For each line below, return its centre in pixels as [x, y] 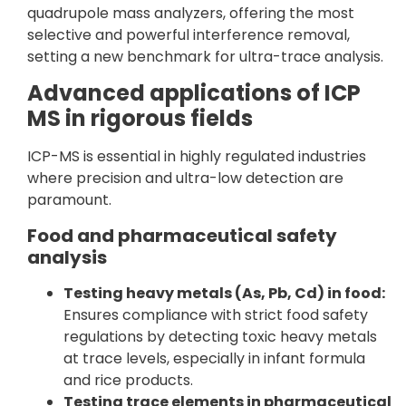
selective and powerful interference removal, [188, 34]
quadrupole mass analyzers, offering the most [191, 13]
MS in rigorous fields [140, 119]
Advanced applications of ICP [194, 93]
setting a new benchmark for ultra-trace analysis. [205, 56]
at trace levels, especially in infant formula [214, 358]
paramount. [69, 200]
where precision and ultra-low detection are [185, 179]
